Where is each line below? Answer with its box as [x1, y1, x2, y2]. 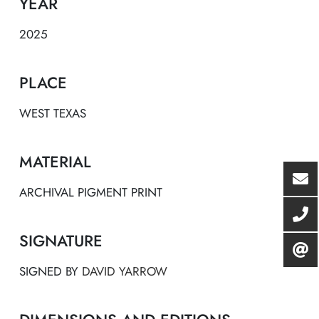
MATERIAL [19, 150, 91, 173]
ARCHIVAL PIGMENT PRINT [19, 183, 162, 201]
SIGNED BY [19, 262, 82, 280]
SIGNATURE [19, 229, 103, 252]
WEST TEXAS [19, 104, 86, 122]
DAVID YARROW [82, 262, 167, 280]
